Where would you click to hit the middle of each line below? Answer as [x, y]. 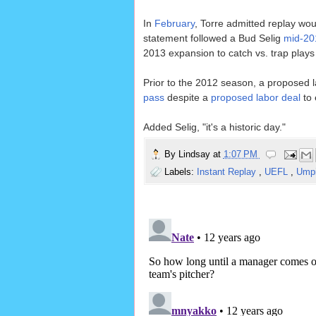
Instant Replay [227, 172]
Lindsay [195, 154]
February [174, 24]
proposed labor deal [255, 98]
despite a [187, 98]
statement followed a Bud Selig [213, 38]
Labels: [180, 172]
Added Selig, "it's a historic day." [214, 127]
